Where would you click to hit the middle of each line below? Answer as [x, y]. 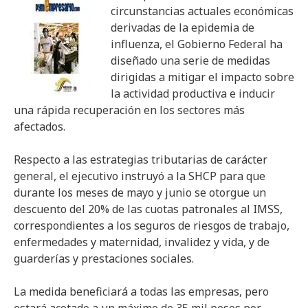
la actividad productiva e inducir [193, 93]
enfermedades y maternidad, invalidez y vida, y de [142, 242]
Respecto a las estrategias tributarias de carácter [141, 159]
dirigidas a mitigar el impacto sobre [202, 77]
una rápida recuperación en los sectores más [129, 110]
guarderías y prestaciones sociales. [104, 258]
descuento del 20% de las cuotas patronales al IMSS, [148, 209]
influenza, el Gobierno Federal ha [197, 44]
